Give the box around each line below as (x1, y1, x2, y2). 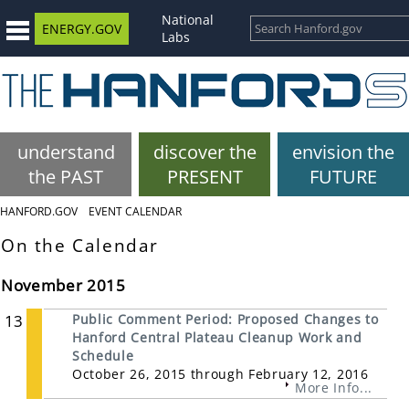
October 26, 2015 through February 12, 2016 (72, 365, 369, 383)
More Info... (294, 379, 372, 397)
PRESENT (166, 164, 243, 189)
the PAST (28, 164, 103, 189)
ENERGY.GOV (42, 19, 121, 37)
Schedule (72, 347, 134, 365)
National (162, 11, 214, 28)
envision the (292, 140, 394, 164)
